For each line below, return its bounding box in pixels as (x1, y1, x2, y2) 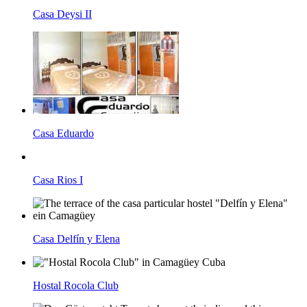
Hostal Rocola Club (33, 280, 119, 292)
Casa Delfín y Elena (33, 233, 120, 245)
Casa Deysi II (33, 8, 92, 21)
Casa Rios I (33, 174, 83, 186)
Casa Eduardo (33, 127, 94, 140)
